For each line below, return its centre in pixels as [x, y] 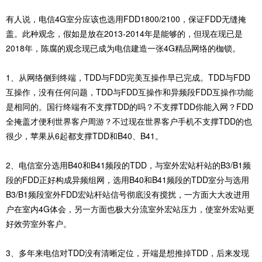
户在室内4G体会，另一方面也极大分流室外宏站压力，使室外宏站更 [130, 209]
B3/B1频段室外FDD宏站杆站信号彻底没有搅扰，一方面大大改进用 [128, 194]
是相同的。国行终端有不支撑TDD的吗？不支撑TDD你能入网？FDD [130, 107]
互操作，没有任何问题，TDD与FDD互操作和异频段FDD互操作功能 [130, 92]
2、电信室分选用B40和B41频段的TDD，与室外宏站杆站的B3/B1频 [128, 165]
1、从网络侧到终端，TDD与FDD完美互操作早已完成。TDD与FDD [128, 77]
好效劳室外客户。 [39, 224]
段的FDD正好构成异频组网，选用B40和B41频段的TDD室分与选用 [127, 180]
